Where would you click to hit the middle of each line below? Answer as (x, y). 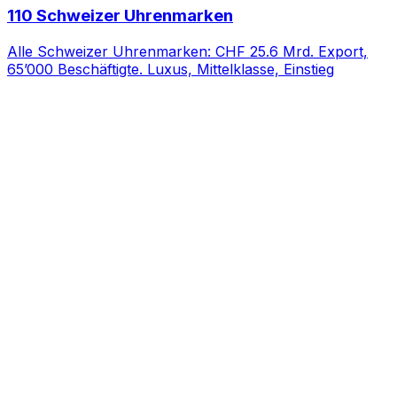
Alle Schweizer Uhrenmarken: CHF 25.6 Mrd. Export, (187, 51)
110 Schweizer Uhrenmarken (120, 15)
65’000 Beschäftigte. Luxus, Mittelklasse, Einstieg (171, 69)
